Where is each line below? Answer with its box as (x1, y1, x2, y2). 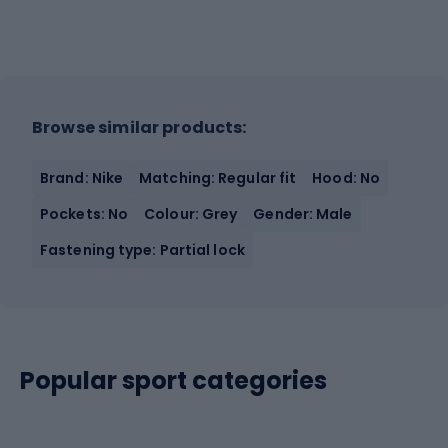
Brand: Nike (40, 167, 124, 188)
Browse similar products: (32, 115, 247, 139)
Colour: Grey (144, 203, 238, 224)
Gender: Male (253, 203, 353, 224)
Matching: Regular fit (139, 167, 297, 188)
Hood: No (312, 167, 381, 188)
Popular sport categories (20, 363, 327, 397)
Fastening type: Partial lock (40, 239, 245, 260)
